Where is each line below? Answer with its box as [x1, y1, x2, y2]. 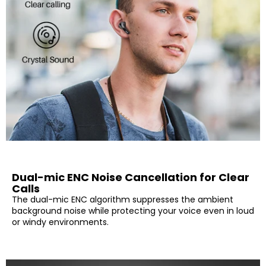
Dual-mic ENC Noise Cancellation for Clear [12, 170, 249, 185]
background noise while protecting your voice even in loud [12, 205, 254, 217]
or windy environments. [12, 216, 109, 229]
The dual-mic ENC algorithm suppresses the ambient [12, 194, 233, 206]
